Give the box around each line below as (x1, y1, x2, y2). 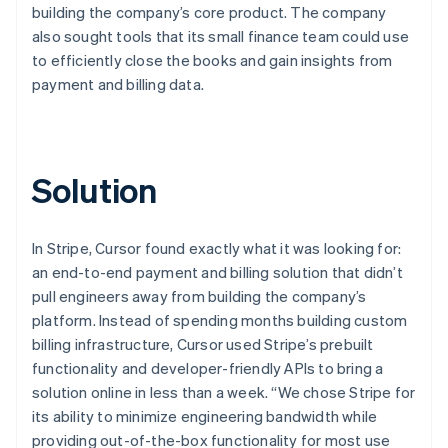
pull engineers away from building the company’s (32, 285, 367, 306)
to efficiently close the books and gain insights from (32, 49, 393, 70)
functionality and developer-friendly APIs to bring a (32, 357, 384, 378)
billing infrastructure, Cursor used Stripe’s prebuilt (32, 333, 374, 354)
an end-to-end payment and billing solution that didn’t (32, 261, 403, 282)
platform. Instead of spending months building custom (32, 309, 408, 330)
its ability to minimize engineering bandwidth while (32, 405, 378, 426)
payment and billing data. (32, 73, 204, 94)
